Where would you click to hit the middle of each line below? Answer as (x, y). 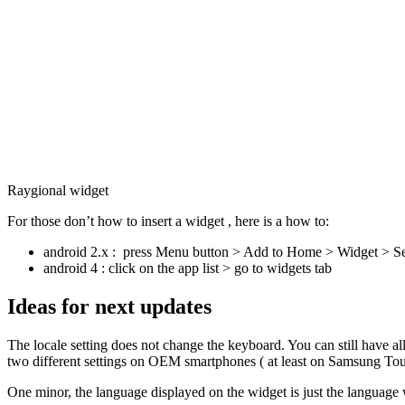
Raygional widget (58, 191)
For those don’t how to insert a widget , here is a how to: (168, 221)
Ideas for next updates (109, 307)
